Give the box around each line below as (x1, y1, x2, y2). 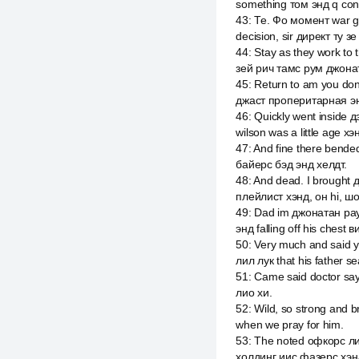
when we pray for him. (236, 318, 344, 331)
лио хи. (236, 286, 272, 299)
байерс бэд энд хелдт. (236, 158, 347, 171)
